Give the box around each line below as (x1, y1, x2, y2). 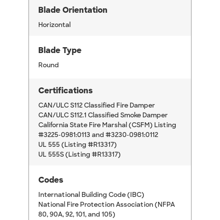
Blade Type (38, 45, 82, 56)
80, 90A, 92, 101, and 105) (38, 210, 115, 219)
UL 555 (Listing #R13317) (38, 140, 117, 149)
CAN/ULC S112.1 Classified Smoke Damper (38, 111, 168, 120)
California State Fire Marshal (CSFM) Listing (38, 121, 176, 130)
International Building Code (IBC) (38, 191, 144, 199)
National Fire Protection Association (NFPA (38, 200, 175, 209)
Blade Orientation (38, 5, 108, 16)
